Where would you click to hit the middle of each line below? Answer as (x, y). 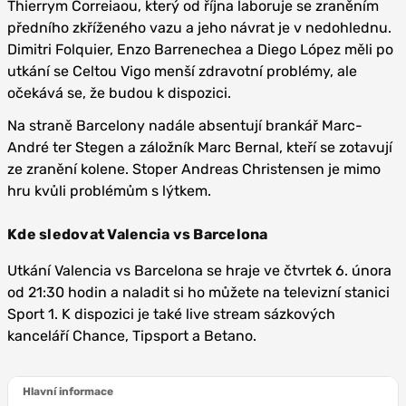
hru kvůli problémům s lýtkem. (109, 190)
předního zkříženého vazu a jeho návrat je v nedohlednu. (199, 27)
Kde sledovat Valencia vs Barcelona (138, 234)
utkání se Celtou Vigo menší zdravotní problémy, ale (182, 71)
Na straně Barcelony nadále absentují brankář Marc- (185, 125)
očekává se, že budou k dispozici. (119, 92)
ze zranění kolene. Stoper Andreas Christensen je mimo (194, 169)
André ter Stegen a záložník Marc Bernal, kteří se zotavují (200, 147)
